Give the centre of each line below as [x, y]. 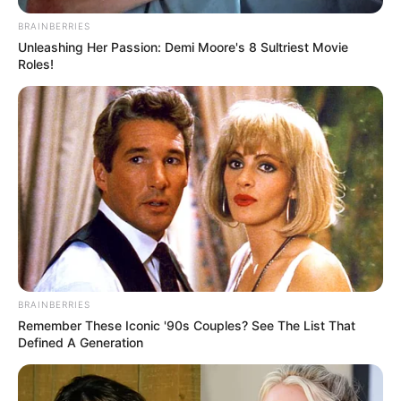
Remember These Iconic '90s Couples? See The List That [187, 326]
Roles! [36, 64]
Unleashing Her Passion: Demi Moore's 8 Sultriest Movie [183, 47]
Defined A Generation [81, 343]
